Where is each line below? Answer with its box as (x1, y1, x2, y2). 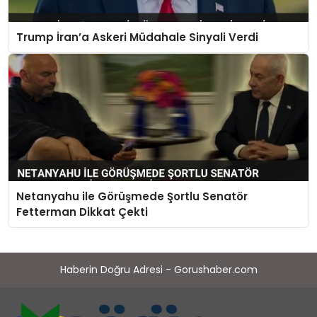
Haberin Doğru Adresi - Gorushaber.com (59, 263, 258, 277)
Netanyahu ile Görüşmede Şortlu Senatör (16, 188, 248, 204)
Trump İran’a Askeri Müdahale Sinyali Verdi (16, 29, 258, 45)
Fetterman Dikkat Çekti (16, 204, 148, 219)
